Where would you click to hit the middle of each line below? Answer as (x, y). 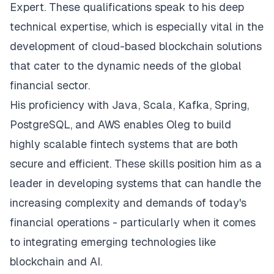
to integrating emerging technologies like (113, 242)
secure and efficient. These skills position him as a (136, 164)
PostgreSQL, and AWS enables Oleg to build (120, 125)
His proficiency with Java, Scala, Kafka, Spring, (129, 105)
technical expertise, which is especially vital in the (137, 27)
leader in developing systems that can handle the (135, 183)
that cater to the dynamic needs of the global (126, 66)
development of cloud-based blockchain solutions (136, 46)
